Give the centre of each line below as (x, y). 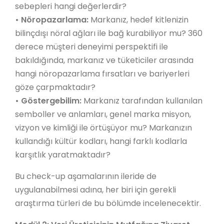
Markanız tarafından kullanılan (143, 101)
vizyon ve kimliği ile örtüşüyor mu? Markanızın (103, 128)
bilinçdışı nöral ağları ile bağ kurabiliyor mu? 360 (109, 33)
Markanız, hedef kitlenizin (138, 20)
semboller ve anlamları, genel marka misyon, (103, 114)
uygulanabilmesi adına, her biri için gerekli (95, 190)
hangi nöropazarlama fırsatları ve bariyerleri (102, 74)
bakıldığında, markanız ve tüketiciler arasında (104, 60)
